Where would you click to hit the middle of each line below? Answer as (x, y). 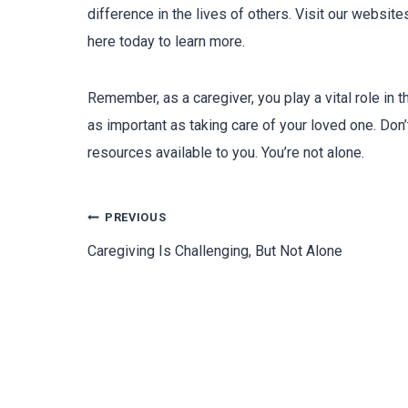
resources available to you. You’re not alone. (226, 153)
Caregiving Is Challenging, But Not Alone (215, 251)
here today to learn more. (166, 41)
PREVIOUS (136, 217)
